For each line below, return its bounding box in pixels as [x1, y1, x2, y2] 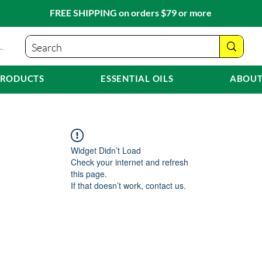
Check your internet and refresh [71, 156, 188, 168]
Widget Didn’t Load [71, 144, 141, 157]
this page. [71, 168, 107, 180]
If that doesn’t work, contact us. [71, 180, 186, 192]
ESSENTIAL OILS [101, 73, 174, 84]
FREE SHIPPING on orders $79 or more [50, 7, 212, 18]
